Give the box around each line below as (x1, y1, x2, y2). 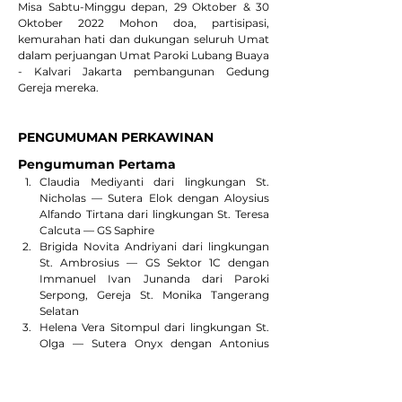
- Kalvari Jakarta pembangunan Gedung (18, 65, 269, 78)
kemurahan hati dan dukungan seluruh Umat (18, 32, 269, 46)
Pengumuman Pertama (18, 156, 176, 172)
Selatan (39, 304, 79, 318)
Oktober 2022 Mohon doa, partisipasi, (18, 16, 269, 30)
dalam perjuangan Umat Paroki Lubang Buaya (18, 48, 269, 62)
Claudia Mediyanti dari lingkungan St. (39, 175, 269, 188)
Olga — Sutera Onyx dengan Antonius (39, 336, 269, 350)
